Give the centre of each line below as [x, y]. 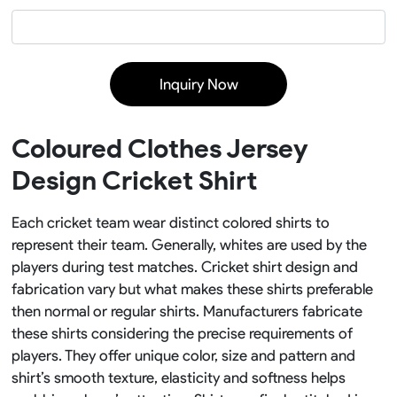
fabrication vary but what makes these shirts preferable [192, 289]
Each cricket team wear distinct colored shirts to [170, 223]
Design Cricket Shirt [134, 181]
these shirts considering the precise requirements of [182, 334]
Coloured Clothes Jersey [160, 149]
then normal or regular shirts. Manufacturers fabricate [187, 311]
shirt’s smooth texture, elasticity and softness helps [178, 378]
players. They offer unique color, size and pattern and [183, 356]
